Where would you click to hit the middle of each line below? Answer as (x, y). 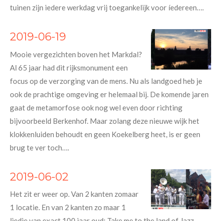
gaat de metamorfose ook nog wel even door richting (96, 107)
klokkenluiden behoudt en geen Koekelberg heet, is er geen (105, 134)
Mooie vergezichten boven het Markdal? (76, 54)
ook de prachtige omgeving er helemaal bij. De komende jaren (109, 94)
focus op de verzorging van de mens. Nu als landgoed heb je (106, 81)
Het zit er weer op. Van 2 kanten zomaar (74, 194)
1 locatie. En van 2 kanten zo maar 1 (68, 207)
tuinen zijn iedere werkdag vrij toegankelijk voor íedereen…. (107, 8)
